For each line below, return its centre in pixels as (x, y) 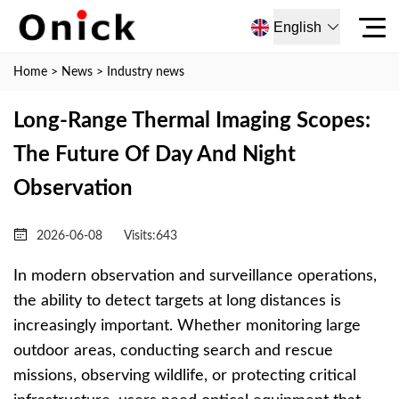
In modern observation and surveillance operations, (195, 276)
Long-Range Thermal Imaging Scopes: (192, 121)
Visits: (140, 236)
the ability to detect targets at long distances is (177, 301)
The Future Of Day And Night (155, 155)
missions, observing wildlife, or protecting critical (185, 376)
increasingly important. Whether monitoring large (187, 326)
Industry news (146, 72)
